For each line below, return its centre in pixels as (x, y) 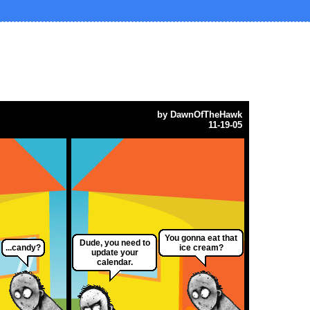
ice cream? (201, 248)
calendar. (115, 263)
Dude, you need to (115, 243)
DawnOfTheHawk (206, 115)
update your (115, 253)
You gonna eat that (201, 238)
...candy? (23, 248)
